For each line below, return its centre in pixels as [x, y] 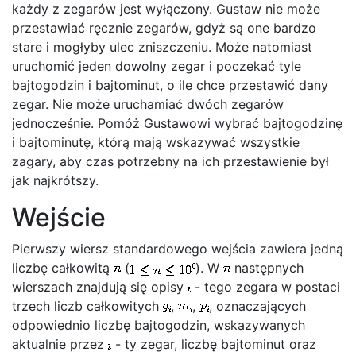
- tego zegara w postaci [265, 287]
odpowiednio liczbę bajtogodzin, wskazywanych [159, 325]
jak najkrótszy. [55, 180]
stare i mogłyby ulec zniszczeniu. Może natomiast [162, 47]
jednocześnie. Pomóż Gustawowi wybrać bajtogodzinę [177, 123]
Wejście [59, 217]
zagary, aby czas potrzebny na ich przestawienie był [170, 161]
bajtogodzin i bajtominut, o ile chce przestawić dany [170, 85]
